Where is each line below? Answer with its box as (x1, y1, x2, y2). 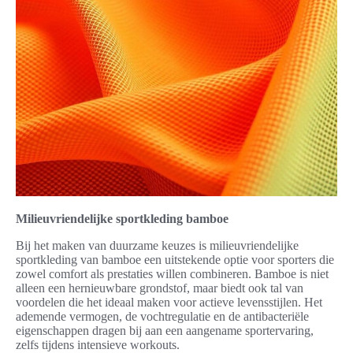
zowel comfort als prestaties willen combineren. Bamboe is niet (16, 267, 329, 281)
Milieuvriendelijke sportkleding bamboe (16, 212, 229, 226)
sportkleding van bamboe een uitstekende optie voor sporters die (16, 253, 334, 267)
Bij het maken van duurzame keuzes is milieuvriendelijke (16, 239, 299, 253)
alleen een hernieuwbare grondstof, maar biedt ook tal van (16, 281, 303, 295)
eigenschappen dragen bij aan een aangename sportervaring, (16, 324, 314, 338)
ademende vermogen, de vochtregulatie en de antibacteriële (16, 310, 309, 324)
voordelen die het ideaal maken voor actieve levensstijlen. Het (16, 295, 322, 310)
